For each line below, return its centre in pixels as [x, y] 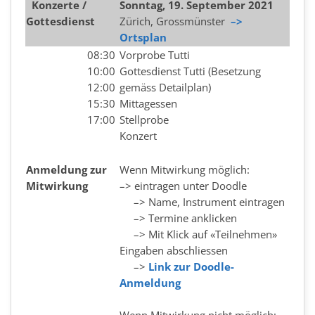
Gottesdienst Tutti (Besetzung [190, 71]
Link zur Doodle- [191, 266]
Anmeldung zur [66, 169]
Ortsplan [143, 37]
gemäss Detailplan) [165, 87]
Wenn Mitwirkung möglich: [185, 169]
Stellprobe [144, 120]
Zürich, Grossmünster [175, 21]
